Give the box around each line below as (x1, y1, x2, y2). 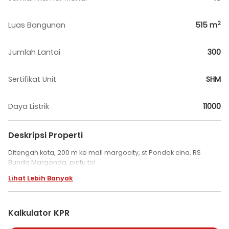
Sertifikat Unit (8, 74, 56, 84)
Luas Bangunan (8, 20, 65, 30)
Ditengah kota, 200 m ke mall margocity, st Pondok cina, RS (8, 148, 201, 157)
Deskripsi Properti (8, 129, 83, 141)
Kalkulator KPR (8, 207, 70, 219)
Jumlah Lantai (8, 47, 60, 57)
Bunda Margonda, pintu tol (8, 158, 96, 167)
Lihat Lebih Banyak (8, 174, 73, 182)
